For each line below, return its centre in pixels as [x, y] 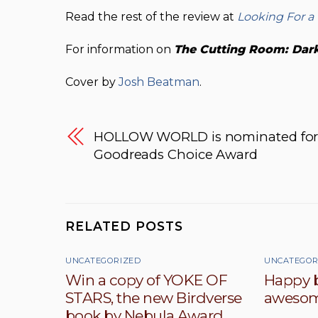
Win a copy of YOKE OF [147, 280]
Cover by [92, 82]
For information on [120, 49]
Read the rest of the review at [151, 17]
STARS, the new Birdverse [154, 298]
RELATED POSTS [124, 226]
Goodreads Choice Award [176, 155]
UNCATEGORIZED [103, 261]
